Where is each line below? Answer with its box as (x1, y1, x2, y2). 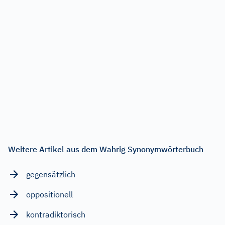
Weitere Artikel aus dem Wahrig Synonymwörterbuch (8, 144, 203, 155)
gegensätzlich (26, 169, 75, 180)
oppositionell (26, 189, 73, 200)
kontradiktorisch (26, 209, 85, 220)
